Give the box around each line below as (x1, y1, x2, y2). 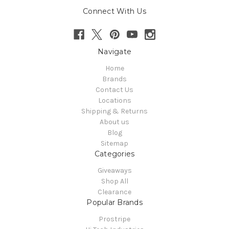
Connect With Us (83, 7, 146, 16)
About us (100, 118, 129, 127)
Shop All (101, 177, 128, 186)
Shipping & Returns (81, 107, 148, 116)
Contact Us (96, 85, 133, 95)
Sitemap (101, 139, 128, 148)
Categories (94, 149, 135, 159)
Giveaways (97, 166, 132, 175)
